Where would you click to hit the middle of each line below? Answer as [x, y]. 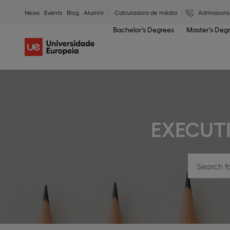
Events [53, 12]
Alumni [94, 12]
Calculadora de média [146, 12]
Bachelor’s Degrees [144, 29]
